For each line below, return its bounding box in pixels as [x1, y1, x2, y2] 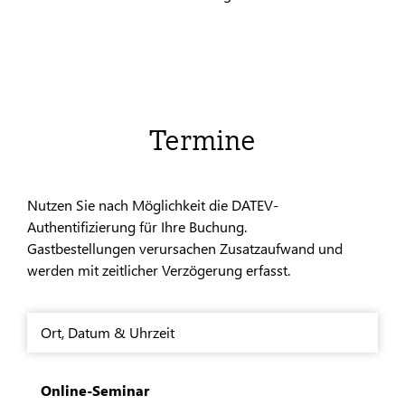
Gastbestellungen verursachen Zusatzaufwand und [27, 239, 343, 258]
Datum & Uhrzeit [68, 323, 174, 342]
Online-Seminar [41, 381, 149, 400]
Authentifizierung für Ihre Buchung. [27, 217, 247, 236]
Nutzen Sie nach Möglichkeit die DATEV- [27, 195, 278, 214]
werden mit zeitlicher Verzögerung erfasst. [27, 260, 290, 279]
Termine [149, 123, 256, 157]
